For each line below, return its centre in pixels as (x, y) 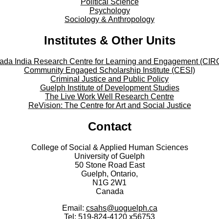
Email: (74, 208)
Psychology (109, 11)
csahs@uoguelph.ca (121, 208)
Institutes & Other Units (109, 41)
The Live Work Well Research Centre (109, 97)
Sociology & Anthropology (109, 20)
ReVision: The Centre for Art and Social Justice (109, 106)
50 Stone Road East (109, 165)
